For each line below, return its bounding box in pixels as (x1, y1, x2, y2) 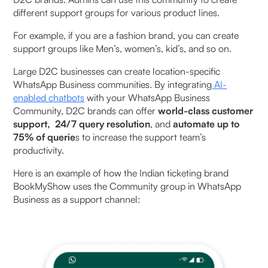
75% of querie (13, 130, 76, 143)
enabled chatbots (13, 91, 85, 103)
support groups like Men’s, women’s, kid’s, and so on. (13, 42, 234, 54)
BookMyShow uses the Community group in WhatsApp (13, 179, 242, 192)
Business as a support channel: (13, 193, 144, 205)
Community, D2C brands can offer (13, 104, 159, 117)
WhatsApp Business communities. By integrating (13, 78, 212, 90)
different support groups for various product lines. (13, 6, 223, 19)
